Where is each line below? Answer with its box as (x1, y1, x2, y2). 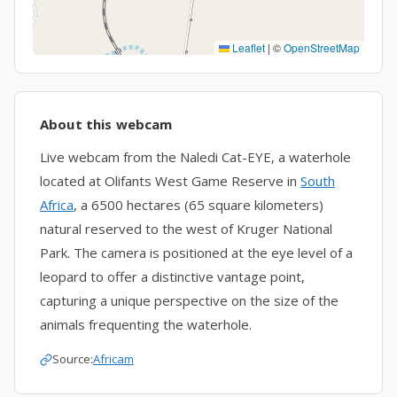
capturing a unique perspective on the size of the (40, 292, 339, 309)
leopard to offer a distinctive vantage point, (40, 268, 305, 285)
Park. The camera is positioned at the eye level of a (40, 244, 353, 261)
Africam (93, 351, 134, 367)
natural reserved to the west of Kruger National (40, 220, 332, 237)
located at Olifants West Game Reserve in (40, 172, 300, 190)
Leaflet (230, 40, 265, 55)
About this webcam (40, 115, 173, 133)
